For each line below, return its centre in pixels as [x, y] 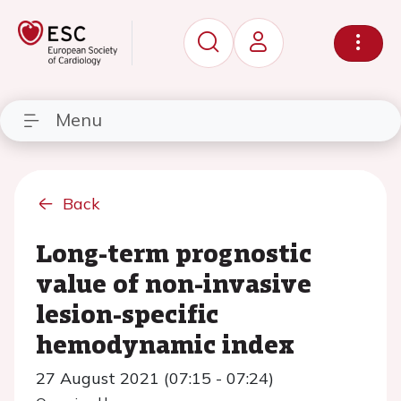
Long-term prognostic [174, 252]
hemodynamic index [165, 344]
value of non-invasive [174, 283]
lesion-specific [127, 313]
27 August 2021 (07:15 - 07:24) [155, 378]
